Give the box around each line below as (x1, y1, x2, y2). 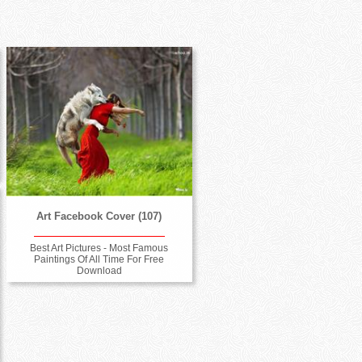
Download (76, 265, 122, 277)
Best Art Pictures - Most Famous (30, 242, 169, 255)
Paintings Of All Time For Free (34, 254, 165, 266)
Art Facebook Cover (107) (36, 209, 162, 222)
